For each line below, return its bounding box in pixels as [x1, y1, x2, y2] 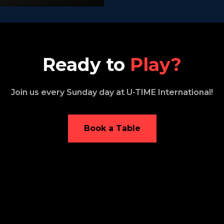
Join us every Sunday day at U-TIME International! [11, 87, 213, 97]
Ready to [42, 53, 130, 76]
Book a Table [83, 123, 140, 133]
